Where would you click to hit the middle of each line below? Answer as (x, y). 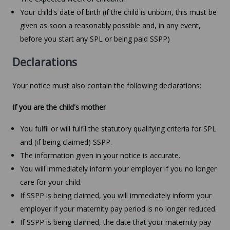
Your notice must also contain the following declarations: (107, 85)
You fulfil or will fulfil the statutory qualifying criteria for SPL (118, 128)
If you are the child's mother (59, 107)
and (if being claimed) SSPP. (66, 142)
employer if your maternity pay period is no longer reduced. (118, 208)
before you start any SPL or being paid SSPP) (95, 39)
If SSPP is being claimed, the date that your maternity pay (116, 222)
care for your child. (51, 182)
